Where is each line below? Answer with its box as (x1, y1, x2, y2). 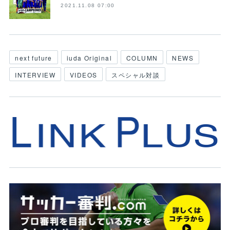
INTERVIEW (15, 70, 55, 79)
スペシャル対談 (111, 70, 160, 79)
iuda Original (66, 53, 112, 62)
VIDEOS (69, 70, 98, 79)
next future (15, 53, 52, 62)
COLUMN (126, 53, 158, 62)
